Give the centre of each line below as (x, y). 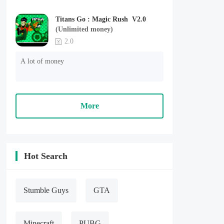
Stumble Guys (46, 190)
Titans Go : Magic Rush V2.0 (140, 19)
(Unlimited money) (84, 29)
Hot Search (46, 156)
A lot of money (42, 61)
